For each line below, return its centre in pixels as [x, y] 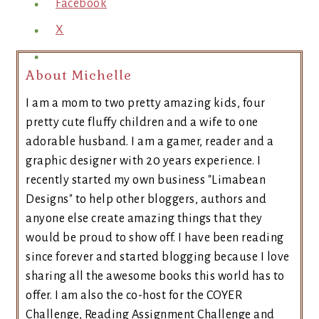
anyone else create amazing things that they [144, 219]
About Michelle [79, 75]
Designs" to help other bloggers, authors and [146, 199]
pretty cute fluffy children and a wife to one [142, 122]
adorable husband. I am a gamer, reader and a [150, 142]
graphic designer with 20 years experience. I [143, 161]
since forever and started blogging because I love [158, 257]
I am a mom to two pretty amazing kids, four [146, 103]
